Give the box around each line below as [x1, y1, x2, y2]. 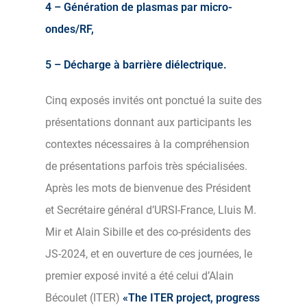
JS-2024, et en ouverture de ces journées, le [45, 247, 252, 260]
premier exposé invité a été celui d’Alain [45, 269, 234, 282]
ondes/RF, [45, 22, 94, 36]
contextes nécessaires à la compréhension [45, 137, 249, 151]
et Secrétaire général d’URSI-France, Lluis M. [45, 203, 256, 217]
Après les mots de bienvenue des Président [45, 181, 251, 195]
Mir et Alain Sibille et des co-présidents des [45, 225, 251, 238]
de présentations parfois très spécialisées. [45, 159, 247, 173]
